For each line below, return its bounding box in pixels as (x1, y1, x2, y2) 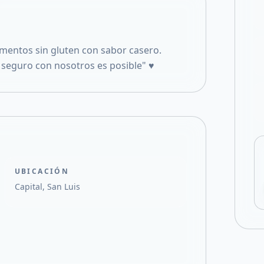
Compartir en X (202, 15, 262, 27)
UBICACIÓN (14, 166, 70, 176)
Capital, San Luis (14, 181, 80, 192)
